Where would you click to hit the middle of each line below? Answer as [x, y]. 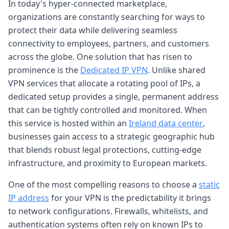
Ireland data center [166, 123]
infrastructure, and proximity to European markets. [108, 163]
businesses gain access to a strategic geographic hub [111, 136]
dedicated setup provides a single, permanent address [113, 96]
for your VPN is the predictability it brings [130, 198]
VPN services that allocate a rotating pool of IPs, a [104, 83]
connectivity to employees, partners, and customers [109, 43]
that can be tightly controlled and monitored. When [108, 110]
